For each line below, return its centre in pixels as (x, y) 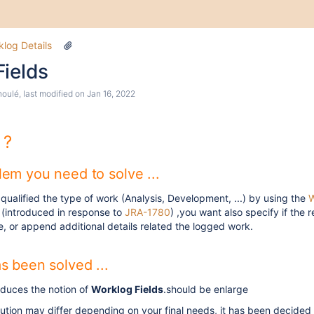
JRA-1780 (148, 212)
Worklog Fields (127, 289)
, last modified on (53, 94)
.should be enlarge (206, 289)
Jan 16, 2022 (111, 94)
